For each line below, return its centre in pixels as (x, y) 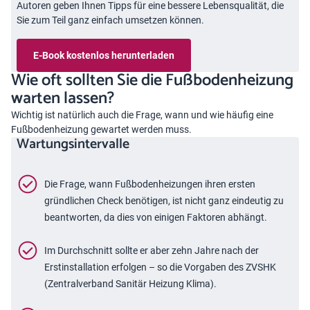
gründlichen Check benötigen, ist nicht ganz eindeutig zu (164, 201)
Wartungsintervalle (73, 145)
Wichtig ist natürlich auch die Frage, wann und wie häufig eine (142, 115)
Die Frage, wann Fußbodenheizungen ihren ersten (150, 184)
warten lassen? (63, 99)
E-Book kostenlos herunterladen (104, 55)
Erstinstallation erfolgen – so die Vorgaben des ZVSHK (160, 267)
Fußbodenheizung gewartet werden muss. (101, 130)
